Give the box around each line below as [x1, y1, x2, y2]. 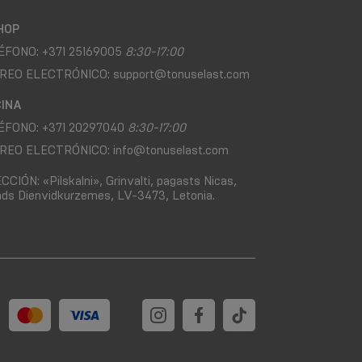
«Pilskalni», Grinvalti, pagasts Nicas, [40, 173, 238, 188]
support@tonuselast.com [113, 66, 250, 82]
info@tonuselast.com [113, 142, 229, 158]
